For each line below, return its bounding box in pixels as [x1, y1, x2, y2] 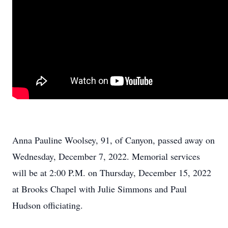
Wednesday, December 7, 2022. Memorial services [12, 150, 200, 162]
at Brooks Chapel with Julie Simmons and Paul [12, 183, 187, 195]
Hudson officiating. [12, 199, 83, 211]
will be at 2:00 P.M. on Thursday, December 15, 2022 [12, 166, 211, 179]
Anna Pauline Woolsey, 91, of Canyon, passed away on [12, 134, 215, 146]
